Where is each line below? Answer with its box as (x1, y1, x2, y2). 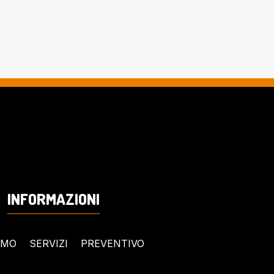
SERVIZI (29, 237, 68, 250)
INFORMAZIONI (7, 188, 100, 209)
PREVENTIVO (81, 237, 144, 250)
